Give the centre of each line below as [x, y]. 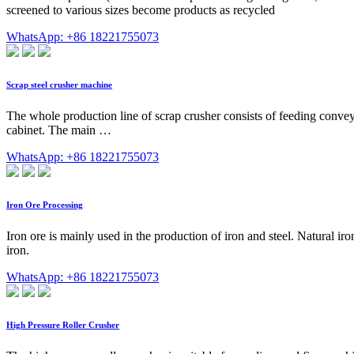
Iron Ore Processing [45, 205]
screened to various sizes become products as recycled [141, 10]
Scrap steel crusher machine [59, 85]
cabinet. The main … [59, 130]
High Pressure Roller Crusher [63, 325]
